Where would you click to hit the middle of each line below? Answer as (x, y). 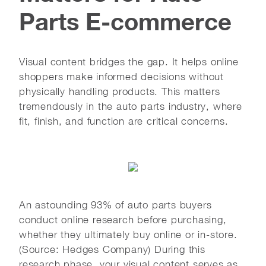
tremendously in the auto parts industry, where (131, 106)
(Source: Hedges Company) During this (112, 249)
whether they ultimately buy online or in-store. (128, 234)
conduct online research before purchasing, (123, 219)
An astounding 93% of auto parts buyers (115, 205)
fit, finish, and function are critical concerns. (124, 121)
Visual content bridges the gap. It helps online (129, 61)
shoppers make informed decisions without (121, 76)
